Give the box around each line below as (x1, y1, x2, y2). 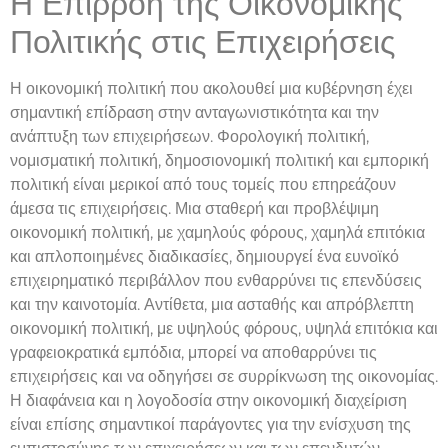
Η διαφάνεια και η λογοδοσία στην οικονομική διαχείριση (10, 390, 407, 410)
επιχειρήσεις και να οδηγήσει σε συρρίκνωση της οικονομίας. (10, 366, 438, 386)
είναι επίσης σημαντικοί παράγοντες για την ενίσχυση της (10, 414, 411, 434)
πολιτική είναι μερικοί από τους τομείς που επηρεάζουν (10, 174, 396, 194)
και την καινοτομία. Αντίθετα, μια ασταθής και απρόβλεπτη (10, 294, 414, 314)
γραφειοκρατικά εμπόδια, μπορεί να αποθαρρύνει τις (10, 342, 377, 362)
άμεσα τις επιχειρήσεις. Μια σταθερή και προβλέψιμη (10, 198, 379, 218)
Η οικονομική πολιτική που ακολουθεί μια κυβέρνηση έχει (10, 78, 413, 98)
